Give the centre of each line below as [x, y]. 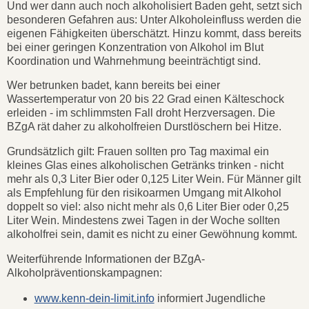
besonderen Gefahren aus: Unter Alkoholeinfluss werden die [154, 19]
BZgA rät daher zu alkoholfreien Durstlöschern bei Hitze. [146, 127]
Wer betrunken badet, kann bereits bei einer [113, 86]
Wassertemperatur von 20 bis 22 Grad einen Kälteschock [146, 99]
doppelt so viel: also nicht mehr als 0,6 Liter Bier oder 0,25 [148, 207]
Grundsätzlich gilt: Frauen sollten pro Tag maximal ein [138, 152]
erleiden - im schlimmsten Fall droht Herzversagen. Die [141, 113]
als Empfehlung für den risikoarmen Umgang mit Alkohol [144, 193]
